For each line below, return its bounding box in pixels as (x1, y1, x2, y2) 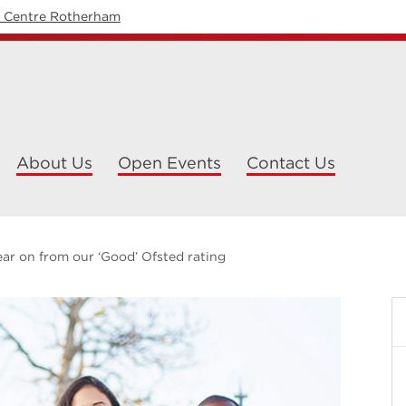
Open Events (118, 153, 221, 172)
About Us (16, 153, 92, 172)
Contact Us (246, 153, 335, 172)
